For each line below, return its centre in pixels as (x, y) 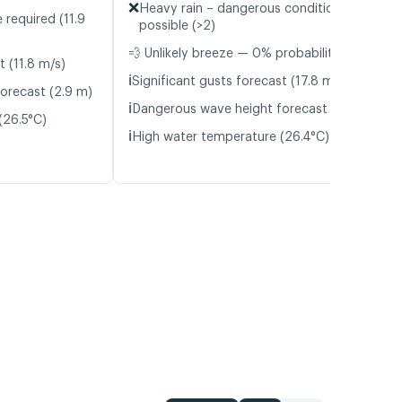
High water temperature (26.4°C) (231, 138)
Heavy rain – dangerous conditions (243, 9)
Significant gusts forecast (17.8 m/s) (240, 82)
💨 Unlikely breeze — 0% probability (234, 54)
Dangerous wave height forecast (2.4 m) (253, 110)
